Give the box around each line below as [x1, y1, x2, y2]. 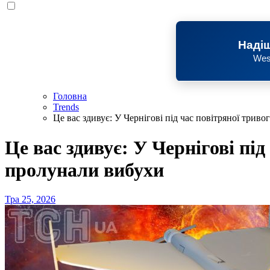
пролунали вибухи [5, 159, 164, 181]
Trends [53, 102, 79, 113]
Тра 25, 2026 [5, 194, 55, 205]
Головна [53, 91, 87, 102]
